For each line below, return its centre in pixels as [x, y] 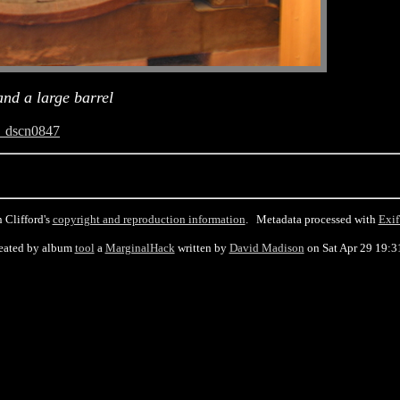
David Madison [267, 248]
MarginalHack [140, 248]
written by [202, 248]
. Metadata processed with [312, 219]
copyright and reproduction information [149, 219]
